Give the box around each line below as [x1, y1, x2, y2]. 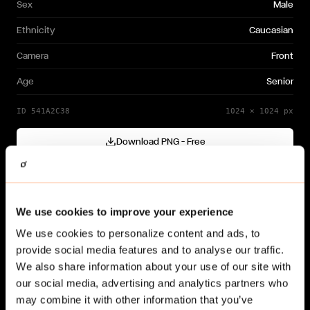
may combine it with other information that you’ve [16, 293, 253, 306]
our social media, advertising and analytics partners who [16, 277, 288, 289]
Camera [17, 51, 48, 61]
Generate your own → [28, 222, 110, 230]
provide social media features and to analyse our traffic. [16, 244, 284, 256]
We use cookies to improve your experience [16, 206, 234, 217]
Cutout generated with [100, 163, 183, 171]
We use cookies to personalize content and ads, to [16, 227, 260, 239]
